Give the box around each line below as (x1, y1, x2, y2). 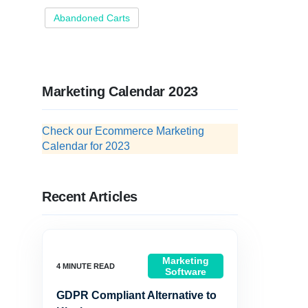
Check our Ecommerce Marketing (42, 125, 204, 137)
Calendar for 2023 (42, 140, 130, 152)
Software (164, 266, 206, 277)
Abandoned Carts (54, 12, 130, 23)
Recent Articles (42, 189, 137, 204)
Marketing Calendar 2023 (42, 84, 198, 99)
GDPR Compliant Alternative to (56, 289, 217, 301)
